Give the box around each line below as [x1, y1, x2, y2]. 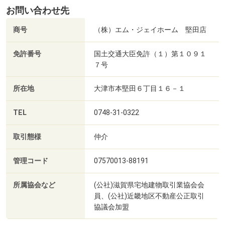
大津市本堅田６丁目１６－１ [94, 84, 185, 93]
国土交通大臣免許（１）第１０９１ [94, 50, 206, 58]
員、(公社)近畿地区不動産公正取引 [94, 192, 204, 200]
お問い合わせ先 [6, 6, 69, 16]
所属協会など [13, 181, 55, 190]
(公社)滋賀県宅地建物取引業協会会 [94, 181, 204, 189]
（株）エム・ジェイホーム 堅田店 [94, 26, 206, 34]
